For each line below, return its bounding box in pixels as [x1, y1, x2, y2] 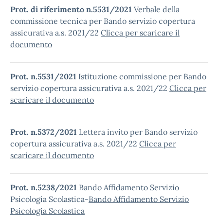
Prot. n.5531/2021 [10, 72, 76, 81]
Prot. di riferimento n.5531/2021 [10, 4, 132, 14]
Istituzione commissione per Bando [76, 72, 206, 81]
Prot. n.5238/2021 [10, 182, 79, 192]
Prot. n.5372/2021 [10, 127, 77, 137]
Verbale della [132, 4, 180, 14]
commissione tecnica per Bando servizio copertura [10, 16, 195, 26]
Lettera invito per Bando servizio [77, 127, 198, 137]
